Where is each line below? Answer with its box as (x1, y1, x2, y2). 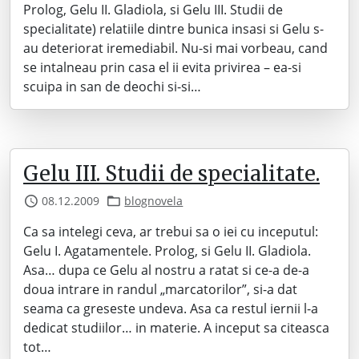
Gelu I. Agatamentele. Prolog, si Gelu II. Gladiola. (23, 242, 311, 260)
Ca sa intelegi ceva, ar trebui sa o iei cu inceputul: (23, 223, 318, 240)
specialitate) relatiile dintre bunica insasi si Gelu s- (23, 20, 324, 38)
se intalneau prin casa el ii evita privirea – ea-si (23, 58, 301, 76)
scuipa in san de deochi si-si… (23, 78, 201, 95)
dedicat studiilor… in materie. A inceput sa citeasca (23, 319, 329, 337)
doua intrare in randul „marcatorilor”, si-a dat (23, 280, 297, 298)
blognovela (124, 193, 184, 208)
